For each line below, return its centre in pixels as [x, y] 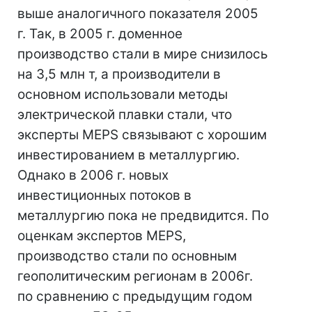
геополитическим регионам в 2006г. [135, 276]
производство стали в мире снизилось [143, 54]
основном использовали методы [123, 94]
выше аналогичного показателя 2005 [138, 14]
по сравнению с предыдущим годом [135, 296]
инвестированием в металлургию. [128, 155]
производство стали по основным [127, 256]
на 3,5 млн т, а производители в [119, 74]
